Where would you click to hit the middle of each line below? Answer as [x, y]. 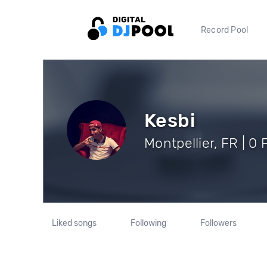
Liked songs [74, 223]
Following [148, 223]
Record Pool [225, 30]
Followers [218, 223]
